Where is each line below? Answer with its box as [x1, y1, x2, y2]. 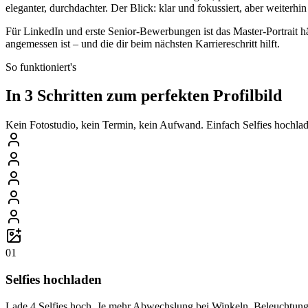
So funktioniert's [5, 60, 76, 73]
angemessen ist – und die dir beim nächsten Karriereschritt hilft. [5, 37, 280, 49]
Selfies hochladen [5, 272, 102, 287]
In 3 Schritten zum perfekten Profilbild [5, 87, 282, 105]
